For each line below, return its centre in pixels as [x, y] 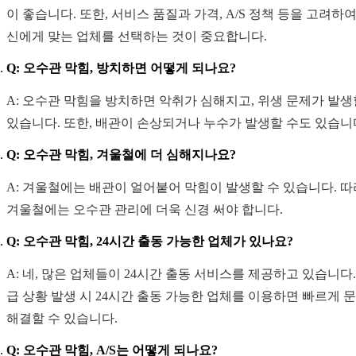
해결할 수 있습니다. [62, 319]
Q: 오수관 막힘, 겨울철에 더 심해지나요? [121, 155]
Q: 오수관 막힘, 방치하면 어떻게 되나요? [121, 68]
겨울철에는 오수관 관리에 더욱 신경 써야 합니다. [145, 210]
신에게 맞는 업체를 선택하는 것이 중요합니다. [137, 37]
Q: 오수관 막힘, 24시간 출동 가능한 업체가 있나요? [150, 242]
